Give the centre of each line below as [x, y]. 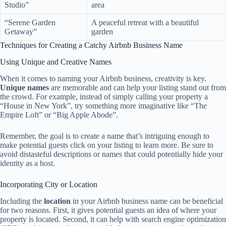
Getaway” [21, 32]
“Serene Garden [30, 23]
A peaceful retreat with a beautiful [145, 23]
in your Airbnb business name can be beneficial [147, 201]
